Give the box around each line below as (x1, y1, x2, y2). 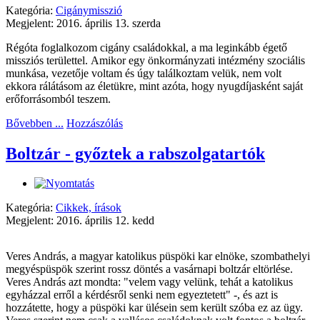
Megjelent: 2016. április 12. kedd (6, 214, 154, 227)
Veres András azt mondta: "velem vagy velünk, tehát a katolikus (6, 276, 293, 289)
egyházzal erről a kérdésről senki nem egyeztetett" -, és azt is (6, 289, 278, 301)
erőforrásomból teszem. (6, 92, 111, 105)
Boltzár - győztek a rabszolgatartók (6, 144, 265, 163)
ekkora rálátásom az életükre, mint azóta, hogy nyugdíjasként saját (6, 79, 303, 92)
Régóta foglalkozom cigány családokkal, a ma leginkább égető (6, 41, 287, 54)
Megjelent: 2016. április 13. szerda (6, 16, 161, 29)
